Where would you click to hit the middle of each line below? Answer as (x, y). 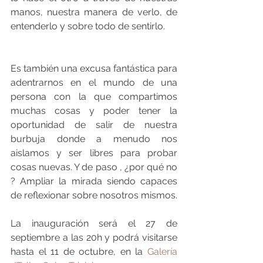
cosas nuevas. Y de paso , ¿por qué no (94, 167)
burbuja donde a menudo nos (94, 139)
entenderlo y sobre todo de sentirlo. (88, 26)
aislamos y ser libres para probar (94, 153)
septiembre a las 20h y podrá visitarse (94, 237)
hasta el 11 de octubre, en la (79, 251)
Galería (162, 251)
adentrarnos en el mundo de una (94, 82)
